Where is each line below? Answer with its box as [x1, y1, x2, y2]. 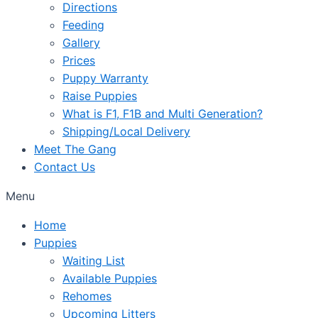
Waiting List [62, 253, 125, 268]
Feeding [62, 18, 104, 32]
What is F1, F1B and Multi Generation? [62, 106, 263, 121]
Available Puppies [62, 271, 157, 285]
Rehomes [62, 289, 111, 303]
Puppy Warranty [62, 71, 148, 85]
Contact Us [34, 160, 95, 174]
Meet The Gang [34, 142, 116, 156]
